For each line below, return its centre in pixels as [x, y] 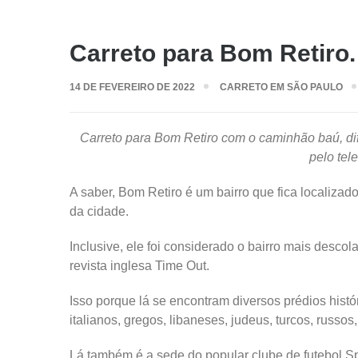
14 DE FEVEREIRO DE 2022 [132, 87]
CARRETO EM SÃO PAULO [281, 87]
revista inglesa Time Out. [139, 266]
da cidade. [99, 211]
